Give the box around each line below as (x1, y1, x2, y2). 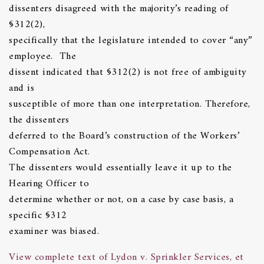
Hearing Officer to (9, 175, 93, 193)
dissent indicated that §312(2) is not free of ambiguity (9, 64, 247, 82)
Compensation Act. (9, 143, 93, 161)
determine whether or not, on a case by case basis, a (9, 191, 233, 209)
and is (9, 80, 38, 98)
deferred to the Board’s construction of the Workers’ (9, 127, 239, 146)
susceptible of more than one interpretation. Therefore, (9, 95, 250, 114)
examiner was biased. (9, 223, 99, 241)
